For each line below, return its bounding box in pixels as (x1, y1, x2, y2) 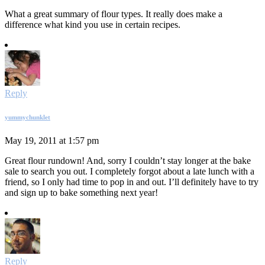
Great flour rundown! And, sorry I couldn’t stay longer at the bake (5, 156, 251, 166)
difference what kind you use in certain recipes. (5, 20, 180, 30)
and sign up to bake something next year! (5, 188, 158, 198)
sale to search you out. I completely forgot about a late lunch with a (5, 166, 254, 177)
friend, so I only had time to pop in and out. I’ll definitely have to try (5, 177, 258, 188)
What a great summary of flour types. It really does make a (5, 9, 222, 20)
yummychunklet (5, 114, 50, 121)
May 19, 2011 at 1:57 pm (5, 135, 99, 146)
